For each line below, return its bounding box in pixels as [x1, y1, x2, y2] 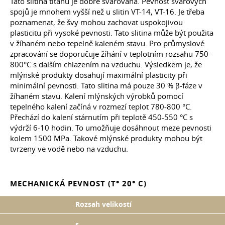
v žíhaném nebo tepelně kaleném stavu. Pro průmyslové [10, 38, 204, 49]
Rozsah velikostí [75, 200, 132, 209]
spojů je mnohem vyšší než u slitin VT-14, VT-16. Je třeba [10, 7, 204, 17]
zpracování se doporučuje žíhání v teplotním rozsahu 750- [10, 49, 211, 59]
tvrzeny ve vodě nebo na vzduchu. [10, 144, 128, 154]
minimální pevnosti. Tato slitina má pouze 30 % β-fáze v [10, 80, 202, 91]
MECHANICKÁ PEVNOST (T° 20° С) [10, 178, 147, 189]
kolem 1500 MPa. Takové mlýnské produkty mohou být [10, 133, 202, 144]
